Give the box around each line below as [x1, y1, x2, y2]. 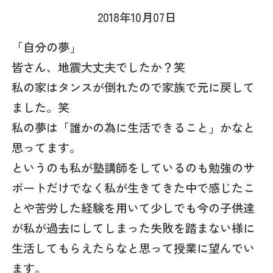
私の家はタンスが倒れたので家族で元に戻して [12, 78, 255, 96]
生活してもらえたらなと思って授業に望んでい [12, 239, 255, 257]
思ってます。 [12, 138, 82, 156]
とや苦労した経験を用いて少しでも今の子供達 [12, 199, 255, 216]
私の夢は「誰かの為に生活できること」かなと [12, 118, 255, 136]
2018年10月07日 [97, 8, 176, 26]
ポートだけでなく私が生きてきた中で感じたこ [12, 179, 255, 196]
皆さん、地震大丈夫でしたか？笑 [12, 58, 186, 76]
